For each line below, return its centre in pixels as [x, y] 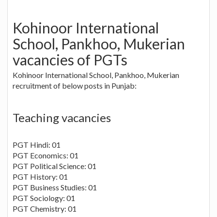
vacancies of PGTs [70, 59]
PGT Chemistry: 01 [45, 208]
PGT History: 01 [40, 176]
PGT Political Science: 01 [54, 166]
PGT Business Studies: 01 [55, 187]
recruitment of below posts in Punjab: [75, 85]
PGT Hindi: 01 [37, 144]
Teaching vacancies [62, 117]
